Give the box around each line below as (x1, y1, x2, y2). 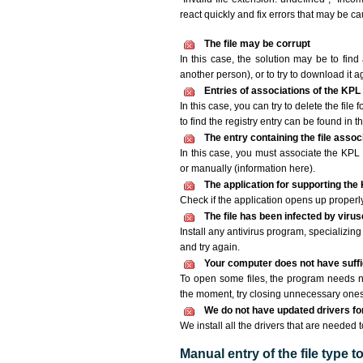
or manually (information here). (180, 163, 315, 174)
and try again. (180, 241, 240, 253)
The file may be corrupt (204, 38, 310, 49)
